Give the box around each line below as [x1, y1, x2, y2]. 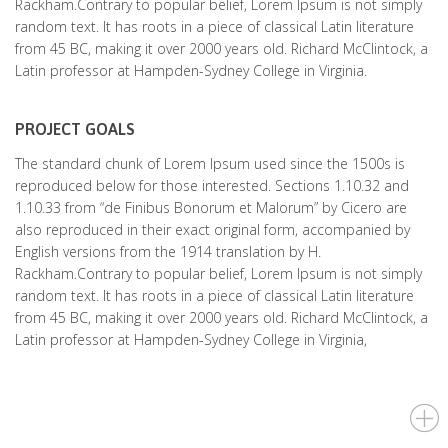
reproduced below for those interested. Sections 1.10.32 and [15, 176, 409, 195]
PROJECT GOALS [15, 119, 135, 138]
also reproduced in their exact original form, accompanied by [15, 220, 410, 239]
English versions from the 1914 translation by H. [15, 242, 321, 261]
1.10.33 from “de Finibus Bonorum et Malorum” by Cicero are [15, 198, 407, 217]
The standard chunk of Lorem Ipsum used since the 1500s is [15, 154, 405, 173]
